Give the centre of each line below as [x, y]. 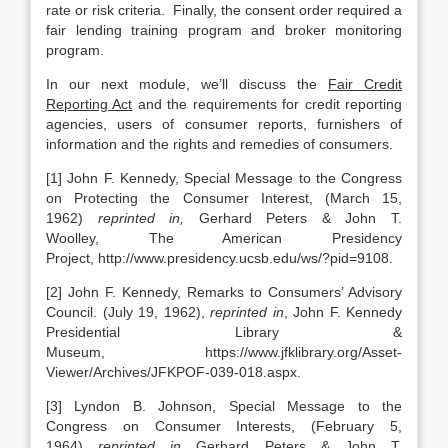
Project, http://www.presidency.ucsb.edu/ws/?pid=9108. [219, 258]
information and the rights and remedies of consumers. [219, 144]
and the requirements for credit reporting [267, 104]
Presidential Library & [224, 332]
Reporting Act [89, 104]
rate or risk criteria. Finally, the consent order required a [224, 10]
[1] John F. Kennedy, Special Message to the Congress [224, 178]
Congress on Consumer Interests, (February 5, [224, 426]
